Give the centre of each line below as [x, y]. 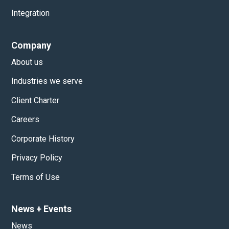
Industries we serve [47, 81]
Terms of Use [36, 177]
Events [57, 209]
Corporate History [43, 139]
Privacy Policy [37, 158]
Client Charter [36, 100]
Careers [26, 120]
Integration [31, 13]
